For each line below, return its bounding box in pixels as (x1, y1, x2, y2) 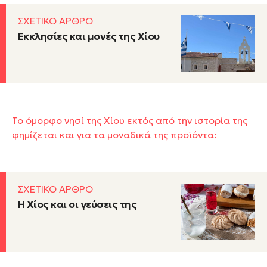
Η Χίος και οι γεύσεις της (18, 198, 137, 212)
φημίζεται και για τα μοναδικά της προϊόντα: (12, 129, 216, 141)
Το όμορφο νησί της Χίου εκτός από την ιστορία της (12, 114, 247, 127)
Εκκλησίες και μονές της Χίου (18, 30, 160, 44)
